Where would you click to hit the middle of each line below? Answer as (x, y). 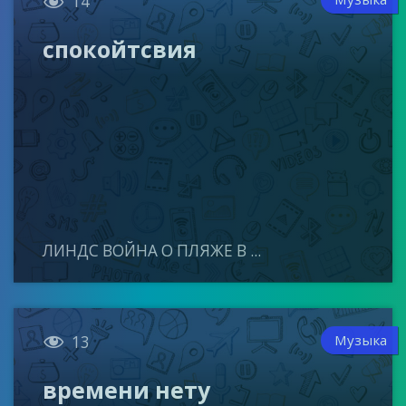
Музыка (361, 339)
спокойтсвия (120, 48)
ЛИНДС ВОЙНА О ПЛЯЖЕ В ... (152, 250)
